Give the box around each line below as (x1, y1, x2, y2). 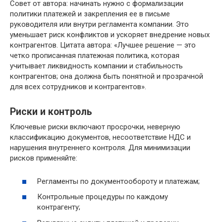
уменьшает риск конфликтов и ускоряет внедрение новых (10, 30, 210, 39)
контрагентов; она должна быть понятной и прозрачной (10, 72, 203, 81)
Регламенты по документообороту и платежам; (37, 176, 200, 186)
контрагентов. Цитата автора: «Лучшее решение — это (10, 41, 196, 50)
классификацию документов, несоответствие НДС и (10, 133, 191, 142)
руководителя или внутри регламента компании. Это (10, 20, 189, 29)
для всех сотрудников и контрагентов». (10, 82, 146, 91)
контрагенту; (37, 203, 80, 212)
